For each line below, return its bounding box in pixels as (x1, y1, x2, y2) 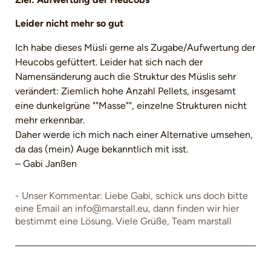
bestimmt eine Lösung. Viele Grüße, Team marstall (15, 215, 232, 227)
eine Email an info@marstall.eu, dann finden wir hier (15, 203, 239, 215)
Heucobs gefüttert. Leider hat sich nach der (15, 56, 203, 68)
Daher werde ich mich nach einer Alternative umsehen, (15, 129, 253, 141)
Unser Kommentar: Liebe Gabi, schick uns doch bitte (22, 190, 248, 202)
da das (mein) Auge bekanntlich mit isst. (15, 143, 188, 155)
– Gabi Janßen (15, 158, 77, 170)
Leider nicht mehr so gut (15, 18, 123, 30)
